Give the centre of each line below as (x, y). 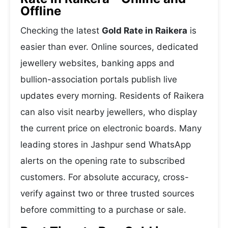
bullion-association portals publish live (99, 79)
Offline (41, 11)
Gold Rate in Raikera (145, 31)
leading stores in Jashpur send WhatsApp (106, 145)
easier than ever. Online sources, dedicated (109, 47)
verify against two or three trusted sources (107, 193)
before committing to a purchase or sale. (103, 210)
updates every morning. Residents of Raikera (112, 96)
